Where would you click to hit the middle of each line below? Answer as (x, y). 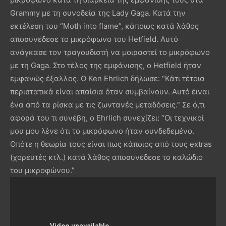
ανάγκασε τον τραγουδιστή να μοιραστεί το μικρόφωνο (110, 52)
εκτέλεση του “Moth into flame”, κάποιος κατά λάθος (104, 26)
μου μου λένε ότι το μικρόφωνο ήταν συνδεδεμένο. (102, 131)
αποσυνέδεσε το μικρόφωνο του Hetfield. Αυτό (94, 39)
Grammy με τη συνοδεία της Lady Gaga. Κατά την (98, 13)
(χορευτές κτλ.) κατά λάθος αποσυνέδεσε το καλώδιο (106, 157)
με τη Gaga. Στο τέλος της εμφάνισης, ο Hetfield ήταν (106, 65)
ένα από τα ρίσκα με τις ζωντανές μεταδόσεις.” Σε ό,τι (107, 104)
